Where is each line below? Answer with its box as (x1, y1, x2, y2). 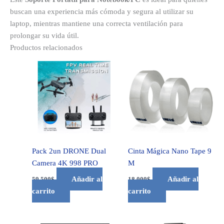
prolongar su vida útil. (10, 31, 79, 39)
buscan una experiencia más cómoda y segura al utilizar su (10, 7, 193, 15)
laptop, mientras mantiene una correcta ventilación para (10, 19, 183, 27)
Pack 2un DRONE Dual (31, 147, 106, 155)
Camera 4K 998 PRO (31, 159, 98, 167)
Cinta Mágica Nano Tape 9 (127, 147, 211, 155)
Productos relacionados (10, 43, 82, 51)
